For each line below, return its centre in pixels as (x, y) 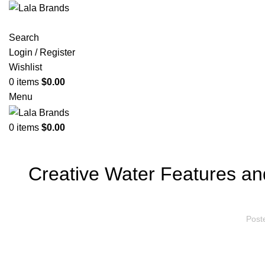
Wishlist (25, 67)
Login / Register (42, 53)
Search (24, 38)
